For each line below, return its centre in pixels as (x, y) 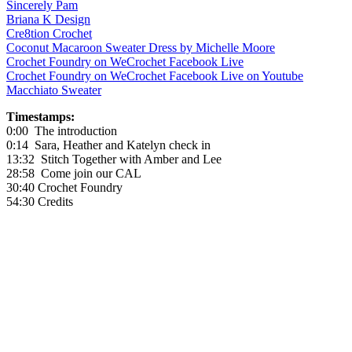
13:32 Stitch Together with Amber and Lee (114, 159)
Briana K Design (48, 19)
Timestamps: (40, 116)
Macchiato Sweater (54, 90)
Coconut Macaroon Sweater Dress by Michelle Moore (141, 47)
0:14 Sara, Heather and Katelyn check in (108, 145)
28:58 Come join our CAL (74, 173)
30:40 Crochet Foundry (64, 187)
